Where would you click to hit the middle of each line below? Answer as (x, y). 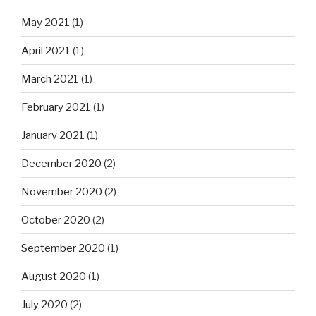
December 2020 (61, 163)
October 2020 (56, 220)
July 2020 (44, 304)
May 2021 (45, 22)
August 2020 (54, 276)
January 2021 (53, 135)
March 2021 (50, 79)
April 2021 (46, 50)
